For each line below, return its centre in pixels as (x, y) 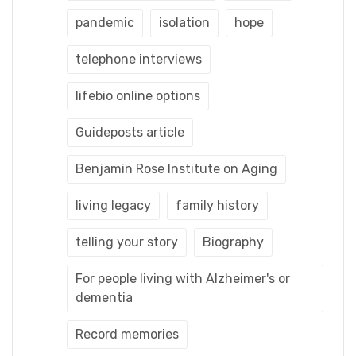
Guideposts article (130, 132)
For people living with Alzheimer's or (183, 278)
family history (217, 205)
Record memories (127, 334)
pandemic (105, 22)
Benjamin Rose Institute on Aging (176, 168)
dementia (104, 297)
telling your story (127, 242)
